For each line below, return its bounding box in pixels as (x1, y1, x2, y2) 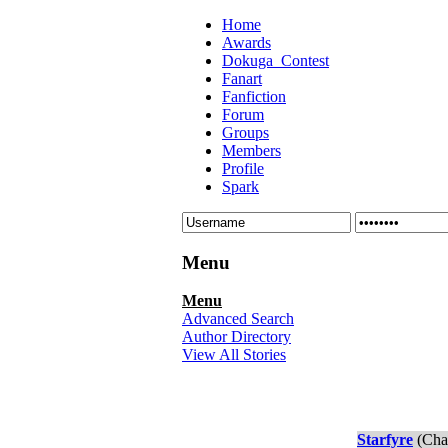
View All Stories (182, 346, 286, 364)
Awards (222, 34, 271, 51)
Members (222, 142, 281, 159)
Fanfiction (222, 88, 286, 105)
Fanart (222, 70, 262, 87)
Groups (222, 124, 269, 141)
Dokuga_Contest (222, 52, 329, 69)
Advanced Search (182, 310, 294, 328)
